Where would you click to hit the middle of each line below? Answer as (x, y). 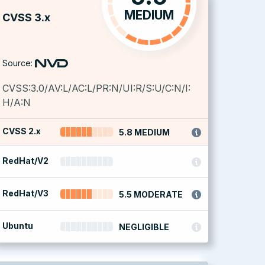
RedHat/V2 (25, 161)
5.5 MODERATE (151, 194)
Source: (17, 63)
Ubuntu (18, 226)
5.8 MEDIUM (145, 132)
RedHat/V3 (25, 193)
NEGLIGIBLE (144, 227)
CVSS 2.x (22, 131)
